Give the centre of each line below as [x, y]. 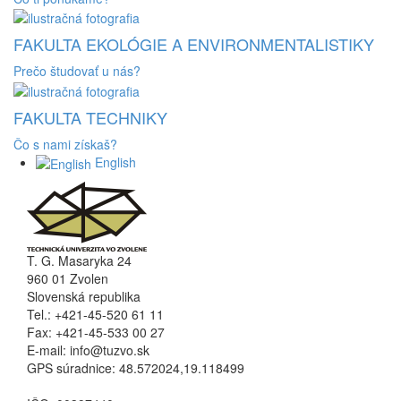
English [114, 162]
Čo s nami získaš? [65, 144]
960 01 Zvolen [68, 278]
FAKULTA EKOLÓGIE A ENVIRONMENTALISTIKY [194, 44]
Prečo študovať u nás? [77, 71]
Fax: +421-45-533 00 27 [96, 332]
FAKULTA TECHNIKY [90, 117]
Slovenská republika [84, 296]
